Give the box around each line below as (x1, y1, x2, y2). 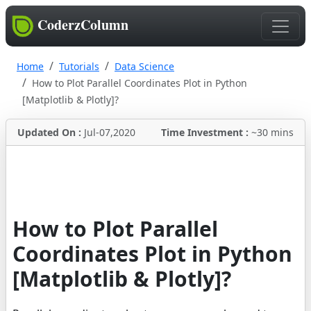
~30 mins (251, 126, 294, 140)
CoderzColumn (37, 15, 128, 35)
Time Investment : (161, 126, 251, 140)
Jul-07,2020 (84, 126, 135, 140)
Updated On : (17, 126, 84, 140)
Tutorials (59, 60, 99, 74)
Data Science (115, 60, 174, 74)
